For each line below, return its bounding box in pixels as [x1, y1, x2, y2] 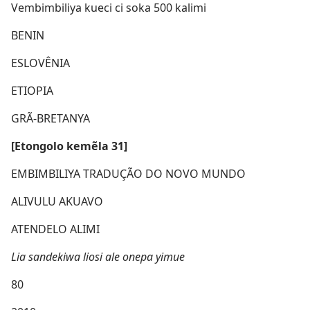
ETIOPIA [11, 83, 53, 98]
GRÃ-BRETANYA [11, 111, 90, 126]
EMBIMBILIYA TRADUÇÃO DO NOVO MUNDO [11, 166, 246, 181]
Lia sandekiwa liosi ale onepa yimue [11, 249, 185, 264]
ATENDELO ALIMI [11, 221, 100, 237]
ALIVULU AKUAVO [11, 194, 103, 209]
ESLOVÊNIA [11, 55, 70, 71]
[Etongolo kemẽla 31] [11, 138, 127, 154]
